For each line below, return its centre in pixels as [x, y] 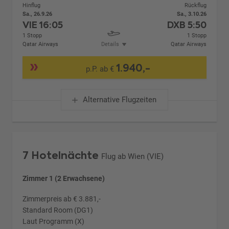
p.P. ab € [101, 69]
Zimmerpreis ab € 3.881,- [62, 199]
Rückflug [195, 6]
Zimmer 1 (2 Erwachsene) [64, 179]
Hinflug [32, 6]
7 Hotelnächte [61, 156]
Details [110, 44]
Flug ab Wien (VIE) [133, 157]
